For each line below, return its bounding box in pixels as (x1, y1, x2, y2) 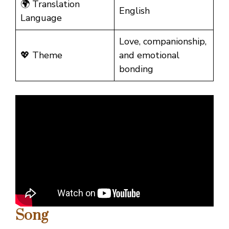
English (119, 4, 150, 17)
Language (20, 11, 62, 24)
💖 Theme (20, 49, 62, 61)
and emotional (119, 49, 179, 61)
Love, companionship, (119, 35, 207, 48)
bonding (119, 62, 153, 75)
